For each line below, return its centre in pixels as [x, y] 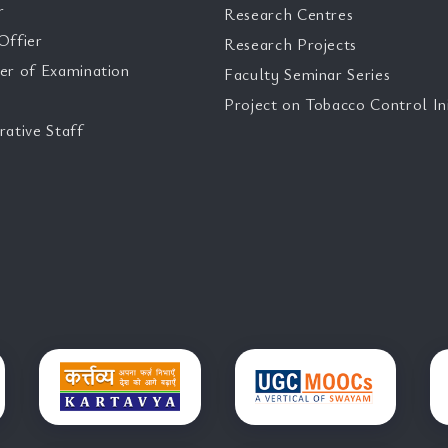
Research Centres [289, 14]
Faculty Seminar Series [307, 74]
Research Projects [291, 44]
